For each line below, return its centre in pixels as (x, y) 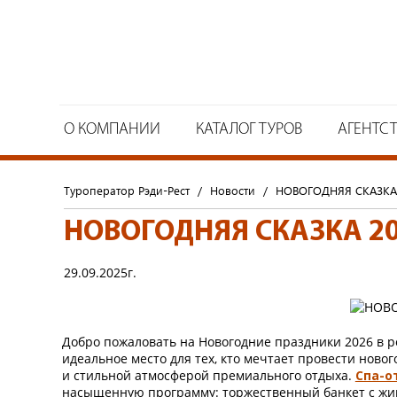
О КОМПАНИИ (112, 130)
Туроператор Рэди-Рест (127, 190)
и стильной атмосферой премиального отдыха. (208, 375)
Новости (233, 190)
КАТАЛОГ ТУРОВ (249, 130)
